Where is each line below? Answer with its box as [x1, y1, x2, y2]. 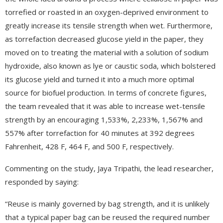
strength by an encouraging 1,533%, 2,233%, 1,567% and [5, 114, 203, 124]
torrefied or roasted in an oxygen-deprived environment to [5, 6, 209, 17]
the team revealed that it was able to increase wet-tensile [5, 101, 205, 111]
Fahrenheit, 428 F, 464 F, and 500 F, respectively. [5, 141, 174, 151]
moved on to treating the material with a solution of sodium [5, 47, 209, 57]
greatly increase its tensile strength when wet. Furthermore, [5, 20, 213, 30]
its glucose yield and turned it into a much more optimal [5, 74, 194, 84]
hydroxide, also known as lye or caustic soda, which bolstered [5, 60, 216, 71]
